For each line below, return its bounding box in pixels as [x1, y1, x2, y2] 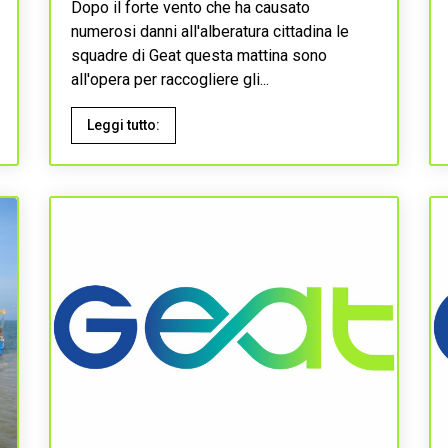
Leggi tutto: [87, 117, 160, 133]
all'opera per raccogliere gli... [71, 70, 269, 89]
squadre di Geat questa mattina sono [71, 46, 327, 65]
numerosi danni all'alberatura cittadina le [71, 22, 349, 41]
